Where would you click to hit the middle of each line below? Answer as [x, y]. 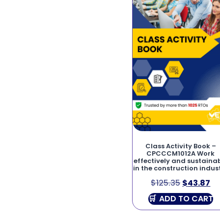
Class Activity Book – [180, 146]
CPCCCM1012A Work [181, 153]
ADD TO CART [186, 199]
